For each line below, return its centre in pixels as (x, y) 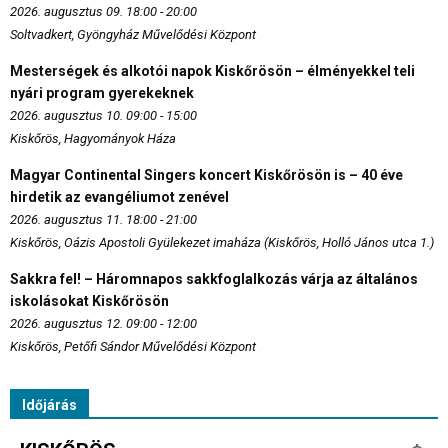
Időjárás (49, 405)
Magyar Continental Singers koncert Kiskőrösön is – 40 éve (206, 175)
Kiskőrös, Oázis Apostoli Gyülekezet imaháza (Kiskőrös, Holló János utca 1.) (222, 243)
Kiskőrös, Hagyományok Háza (93, 139)
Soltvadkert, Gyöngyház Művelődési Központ (133, 35)
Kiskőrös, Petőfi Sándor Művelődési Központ (133, 347)
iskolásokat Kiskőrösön (89, 301)
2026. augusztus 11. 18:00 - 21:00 (103, 220)
